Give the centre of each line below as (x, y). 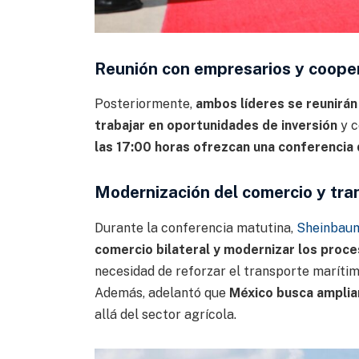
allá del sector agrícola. (165, 314)
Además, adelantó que (161, 292)
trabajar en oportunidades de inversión (216, 126)
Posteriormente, (145, 104)
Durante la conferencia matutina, (195, 228)
